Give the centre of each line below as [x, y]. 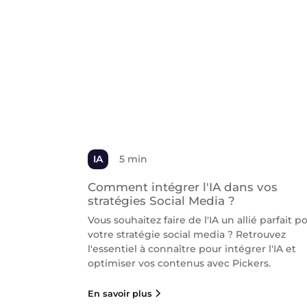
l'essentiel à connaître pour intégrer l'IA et [192, 248]
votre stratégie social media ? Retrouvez [187, 234]
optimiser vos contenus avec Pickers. [179, 263]
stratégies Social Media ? [161, 200]
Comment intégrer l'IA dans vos [183, 187]
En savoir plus [120, 293]
